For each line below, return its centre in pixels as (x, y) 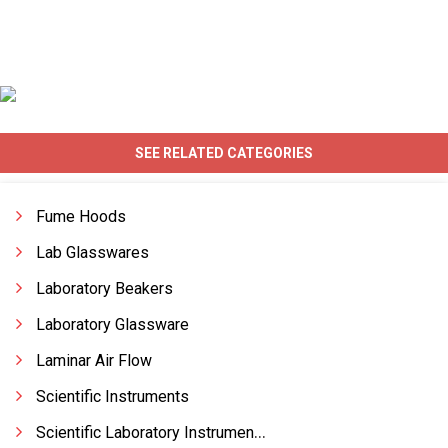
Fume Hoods (81, 216)
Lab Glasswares (92, 252)
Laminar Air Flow (94, 360)
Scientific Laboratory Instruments (145, 432)
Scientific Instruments (112, 396)
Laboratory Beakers (104, 288)
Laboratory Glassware (112, 324)
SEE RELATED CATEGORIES (224, 153)
